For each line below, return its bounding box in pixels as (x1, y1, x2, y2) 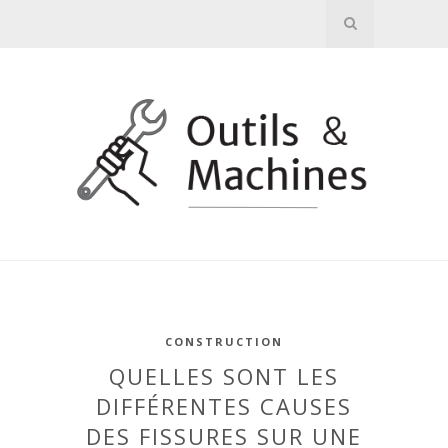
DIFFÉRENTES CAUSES (96, 391, 352, 422)
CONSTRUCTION (165, 334, 283, 350)
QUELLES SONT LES (109, 361, 339, 392)
